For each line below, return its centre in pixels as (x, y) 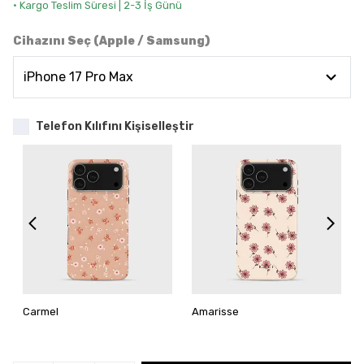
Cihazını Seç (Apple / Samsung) (111, 41)
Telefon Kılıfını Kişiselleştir (115, 126)
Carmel (41, 312)
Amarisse (215, 312)
